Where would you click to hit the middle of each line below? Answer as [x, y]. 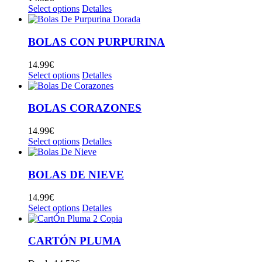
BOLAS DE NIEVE [76, 174]
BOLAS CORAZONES [85, 108]
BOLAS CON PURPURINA [96, 42]
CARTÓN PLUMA [75, 241]
